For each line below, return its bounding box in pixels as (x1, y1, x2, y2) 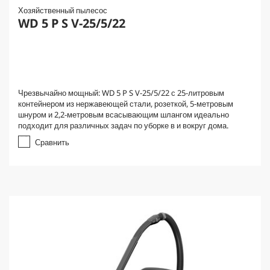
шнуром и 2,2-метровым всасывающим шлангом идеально (18, 109, 229, 120)
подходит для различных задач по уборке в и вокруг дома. (18, 120, 228, 131)
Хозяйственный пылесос (18, 5, 107, 16)
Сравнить (35, 137, 69, 148)
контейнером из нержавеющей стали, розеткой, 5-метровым (18, 98, 233, 109)
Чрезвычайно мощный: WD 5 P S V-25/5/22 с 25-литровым (18, 87, 224, 98)
